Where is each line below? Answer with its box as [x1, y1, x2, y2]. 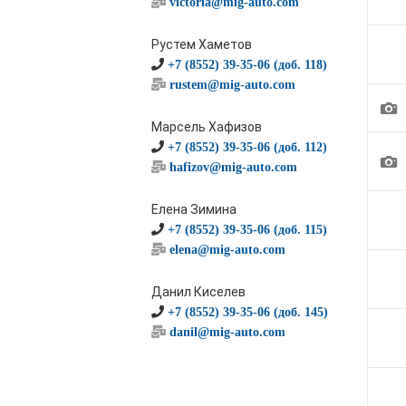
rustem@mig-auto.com [169, 78, 295, 91]
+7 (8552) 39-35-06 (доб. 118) [168, 58, 327, 71]
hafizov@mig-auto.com [169, 160, 297, 173]
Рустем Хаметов [151, 37, 252, 52]
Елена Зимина [151, 202, 237, 217]
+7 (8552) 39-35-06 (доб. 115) [168, 223, 327, 236]
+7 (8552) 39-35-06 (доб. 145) [168, 305, 328, 318]
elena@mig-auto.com [169, 243, 285, 256]
